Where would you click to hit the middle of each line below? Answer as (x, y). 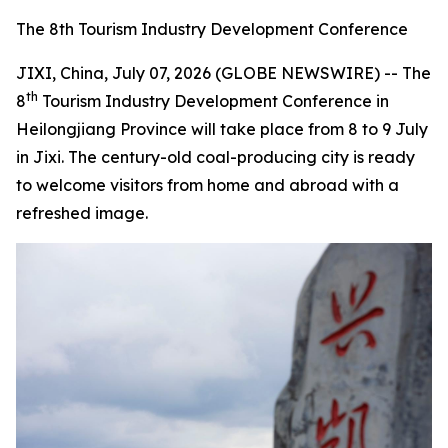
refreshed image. (82, 213)
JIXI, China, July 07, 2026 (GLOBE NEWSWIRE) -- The (223, 73)
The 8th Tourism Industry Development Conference (212, 29)
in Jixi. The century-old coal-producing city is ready (215, 157)
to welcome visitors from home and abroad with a (207, 185)
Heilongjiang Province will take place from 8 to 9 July (222, 129)
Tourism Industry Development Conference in (213, 101)
